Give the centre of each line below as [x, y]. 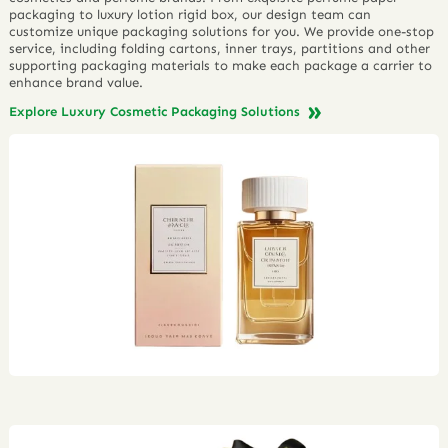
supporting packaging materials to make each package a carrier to [221, 65]
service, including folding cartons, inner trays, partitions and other [220, 48]
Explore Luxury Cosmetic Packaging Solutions [157, 112]
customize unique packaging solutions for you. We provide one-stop [222, 31]
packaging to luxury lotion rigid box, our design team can [190, 14]
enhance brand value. [76, 82]
